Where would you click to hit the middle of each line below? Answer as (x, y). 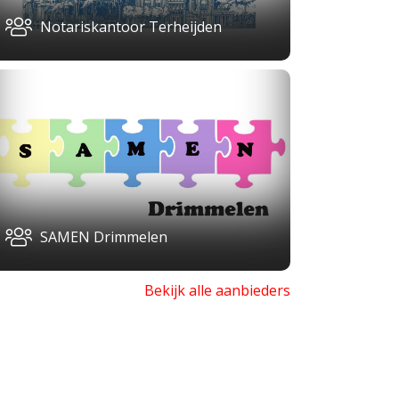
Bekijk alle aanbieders (217, 291)
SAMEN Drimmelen (104, 237)
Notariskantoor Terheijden (131, 26)
